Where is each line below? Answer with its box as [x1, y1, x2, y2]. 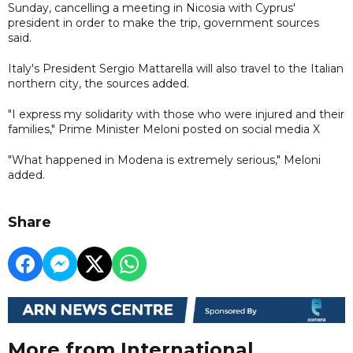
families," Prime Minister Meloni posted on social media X [8, 121, 320, 136]
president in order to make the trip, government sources [8, 15, 319, 30]
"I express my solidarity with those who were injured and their [8, 106, 344, 121]
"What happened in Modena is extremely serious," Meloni [8, 152, 321, 167]
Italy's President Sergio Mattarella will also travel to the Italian [8, 61, 344, 76]
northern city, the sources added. [8, 76, 189, 91]
